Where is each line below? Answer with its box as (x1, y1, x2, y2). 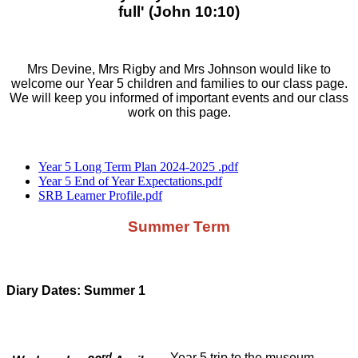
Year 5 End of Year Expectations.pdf (38, 174, 222, 189)
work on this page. (127, 105, 231, 120)
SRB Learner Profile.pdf (38, 189, 162, 203)
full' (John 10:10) (118, 2, 240, 20)
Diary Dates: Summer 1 (6, 283, 149, 297)
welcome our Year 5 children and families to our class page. (10, 77, 348, 91)
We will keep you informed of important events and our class (10, 91, 348, 105)
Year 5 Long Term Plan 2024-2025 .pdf (38, 160, 238, 174)
